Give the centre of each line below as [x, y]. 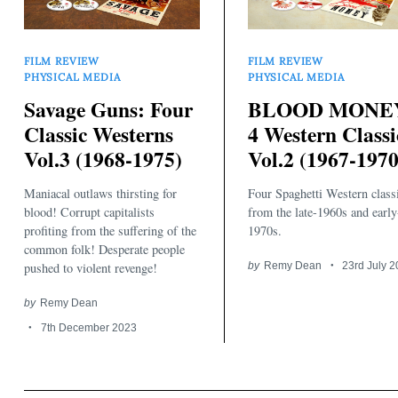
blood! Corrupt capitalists [89, 211]
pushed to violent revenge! [91, 267]
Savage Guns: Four [108, 110]
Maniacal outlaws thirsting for [100, 193]
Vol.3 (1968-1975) [103, 159]
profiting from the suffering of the [110, 230]
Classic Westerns [99, 135]
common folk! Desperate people [104, 249]
